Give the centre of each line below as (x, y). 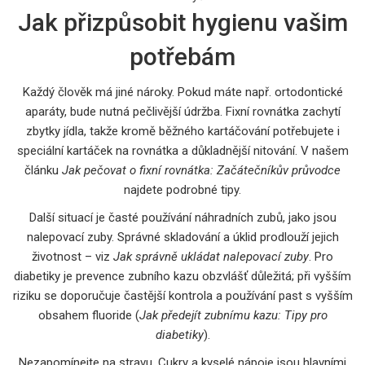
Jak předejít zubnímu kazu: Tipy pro (233, 315)
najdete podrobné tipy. (182, 189)
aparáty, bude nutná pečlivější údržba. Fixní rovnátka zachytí (182, 111)
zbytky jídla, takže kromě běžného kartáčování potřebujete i (182, 131)
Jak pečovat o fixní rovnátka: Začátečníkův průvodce (201, 170)
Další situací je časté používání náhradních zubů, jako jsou (182, 217)
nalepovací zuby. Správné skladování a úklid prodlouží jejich (182, 237)
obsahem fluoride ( (88, 315)
